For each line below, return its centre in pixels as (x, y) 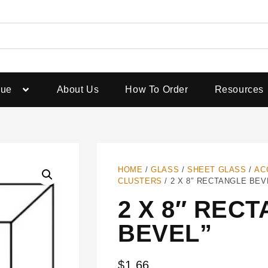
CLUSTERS (140, 181)
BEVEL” (165, 233)
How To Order (157, 89)
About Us (78, 89)
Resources (239, 89)
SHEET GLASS (217, 169)
